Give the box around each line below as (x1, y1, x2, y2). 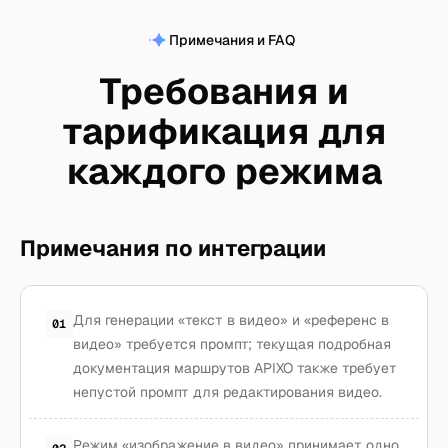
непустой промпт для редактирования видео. (73, 383, 382, 401)
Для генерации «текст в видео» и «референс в (73, 311, 389, 329)
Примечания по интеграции (20, 235, 326, 262)
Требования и (99, 70, 349, 113)
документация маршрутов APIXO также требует (73, 359, 397, 377)
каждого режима (66, 150, 382, 193)
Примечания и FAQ (169, 31, 295, 49)
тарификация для (62, 110, 386, 153)
